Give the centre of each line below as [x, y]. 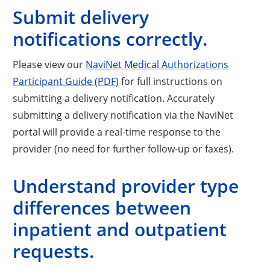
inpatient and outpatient [120, 229]
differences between [102, 207]
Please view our [49, 64]
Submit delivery [81, 17]
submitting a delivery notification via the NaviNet [123, 115]
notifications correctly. [110, 39]
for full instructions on [171, 81]
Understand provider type [126, 186]
